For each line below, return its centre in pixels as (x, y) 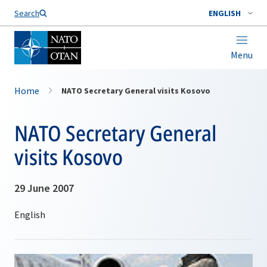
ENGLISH (225, 13)
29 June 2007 (44, 188)
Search (27, 13)
